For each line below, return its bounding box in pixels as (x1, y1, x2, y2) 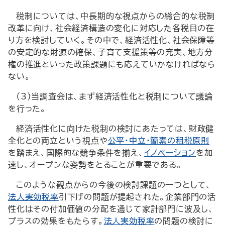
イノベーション (144, 149, 196, 157)
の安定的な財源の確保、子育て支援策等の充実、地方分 (8, 48, 213, 56)
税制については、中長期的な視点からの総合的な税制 (16, 12, 215, 20)
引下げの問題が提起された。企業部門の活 (58, 193, 216, 201)
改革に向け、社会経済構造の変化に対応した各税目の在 (8, 24, 214, 32)
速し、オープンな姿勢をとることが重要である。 (8, 161, 182, 169)
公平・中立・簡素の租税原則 (107, 137, 210, 145)
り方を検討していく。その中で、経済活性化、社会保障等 (8, 36, 215, 44)
